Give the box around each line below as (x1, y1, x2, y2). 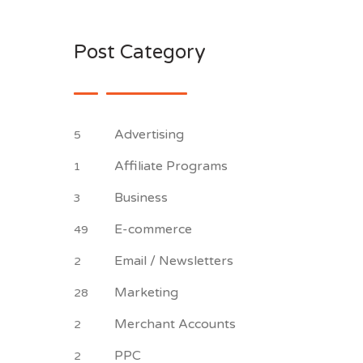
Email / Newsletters (114, 253, 237, 269)
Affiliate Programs (114, 158, 231, 174)
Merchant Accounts (114, 316, 239, 332)
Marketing (114, 284, 181, 301)
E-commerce (114, 221, 195, 237)
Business (114, 190, 171, 206)
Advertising (114, 126, 187, 143)
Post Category (74, 41, 206, 64)
